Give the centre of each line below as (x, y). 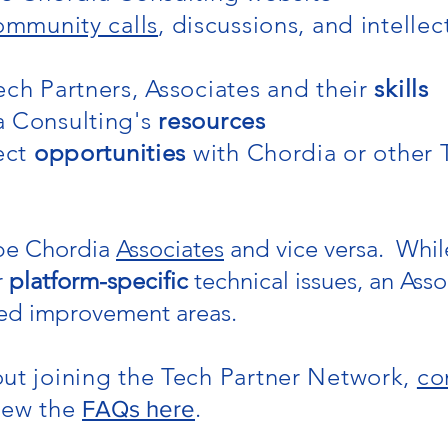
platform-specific (98, 280)
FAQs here (139, 408)
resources (212, 120)
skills (401, 88)
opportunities (113, 152)
